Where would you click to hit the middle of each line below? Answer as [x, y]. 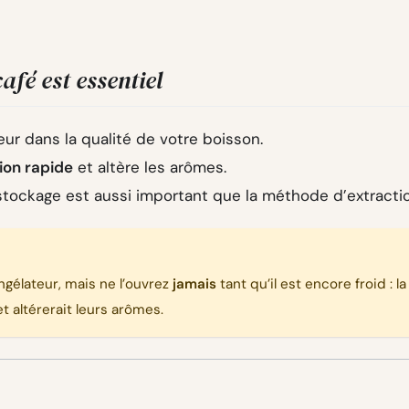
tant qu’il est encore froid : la [311, 284]
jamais [194, 284]
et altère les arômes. [150, 167]
